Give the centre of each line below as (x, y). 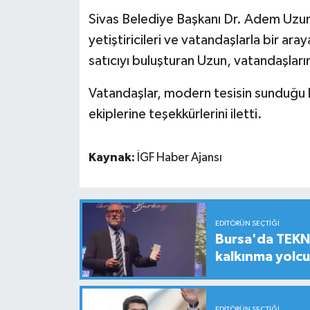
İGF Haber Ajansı (179, 157)
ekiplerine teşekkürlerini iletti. (175, 114)
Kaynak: (112, 157)
